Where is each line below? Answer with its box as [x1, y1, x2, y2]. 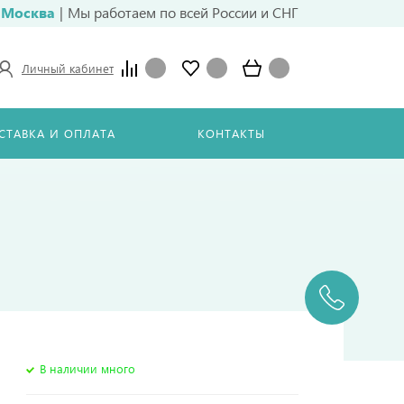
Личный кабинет [21, 60, 114, 76]
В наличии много [40, 361, 136, 376]
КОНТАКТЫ [197, 125, 265, 141]
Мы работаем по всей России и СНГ [68, 3, 298, 22]
